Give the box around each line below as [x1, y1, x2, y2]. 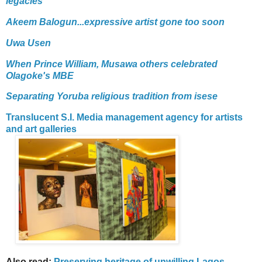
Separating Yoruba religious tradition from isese [6, 91, 218, 102]
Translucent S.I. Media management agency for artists [6, 112, 243, 123]
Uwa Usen [6, 37, 51, 48]
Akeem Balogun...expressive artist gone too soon [6, 16, 225, 27]
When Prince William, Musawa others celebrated [6, 58, 218, 69]
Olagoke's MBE [6, 70, 74, 81]
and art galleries [6, 124, 77, 135]
